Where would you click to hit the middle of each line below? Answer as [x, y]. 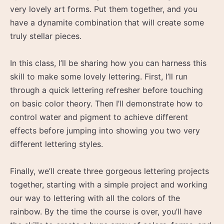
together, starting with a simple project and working [109, 184]
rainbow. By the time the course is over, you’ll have [106, 211]
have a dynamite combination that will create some [107, 22]
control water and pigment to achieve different [99, 117]
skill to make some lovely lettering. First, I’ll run [99, 76]
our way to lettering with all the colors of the [95, 198]
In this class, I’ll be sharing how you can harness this [108, 63]
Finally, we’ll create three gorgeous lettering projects [109, 171]
